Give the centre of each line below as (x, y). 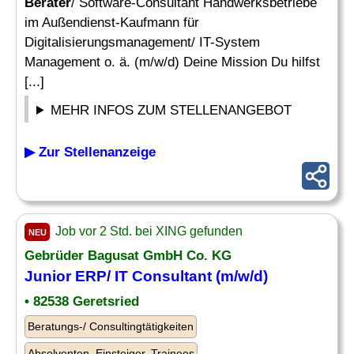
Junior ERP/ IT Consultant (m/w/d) (146, 276)
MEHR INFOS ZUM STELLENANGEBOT (171, 110)
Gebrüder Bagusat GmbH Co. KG (128, 256)
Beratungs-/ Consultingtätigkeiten (111, 326)
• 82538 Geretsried (82, 301)
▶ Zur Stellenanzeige (90, 152)
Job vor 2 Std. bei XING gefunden (147, 231)
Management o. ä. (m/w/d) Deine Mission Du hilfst (172, 62)
